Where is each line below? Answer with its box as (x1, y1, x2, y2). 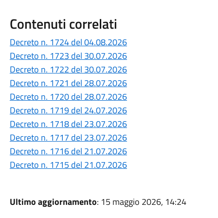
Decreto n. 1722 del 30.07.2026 (9, 63, 127, 76)
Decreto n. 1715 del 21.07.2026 (9, 158, 127, 171)
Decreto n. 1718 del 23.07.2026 (9, 117, 127, 130)
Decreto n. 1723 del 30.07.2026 (9, 49, 127, 62)
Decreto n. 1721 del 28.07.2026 (9, 76, 127, 90)
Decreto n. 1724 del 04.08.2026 (9, 36, 127, 49)
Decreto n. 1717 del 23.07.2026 (9, 131, 127, 144)
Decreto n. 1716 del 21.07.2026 (9, 145, 127, 158)
